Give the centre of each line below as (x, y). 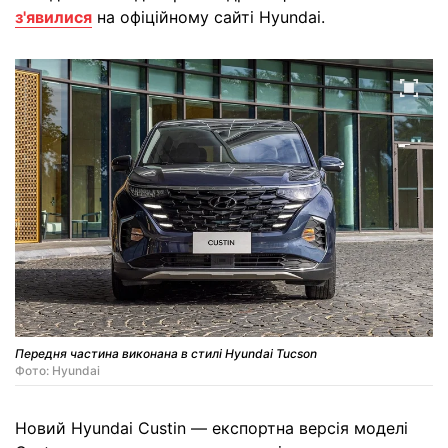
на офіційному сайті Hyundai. (208, 17)
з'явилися (53, 17)
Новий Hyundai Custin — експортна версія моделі (211, 428)
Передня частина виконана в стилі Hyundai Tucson (166, 354)
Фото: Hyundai (57, 371)
